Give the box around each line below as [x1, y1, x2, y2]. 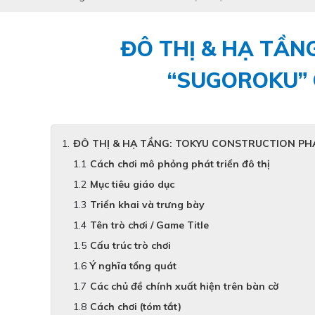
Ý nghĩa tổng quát [90, 259, 176, 273]
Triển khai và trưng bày [90, 198, 205, 212]
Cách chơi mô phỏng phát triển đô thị [90, 157, 270, 171]
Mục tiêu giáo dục [90, 178, 174, 191]
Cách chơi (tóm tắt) [90, 300, 181, 314]
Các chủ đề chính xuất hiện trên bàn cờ [90, 280, 278, 293]
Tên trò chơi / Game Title [90, 219, 209, 232]
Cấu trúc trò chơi [90, 239, 171, 252]
